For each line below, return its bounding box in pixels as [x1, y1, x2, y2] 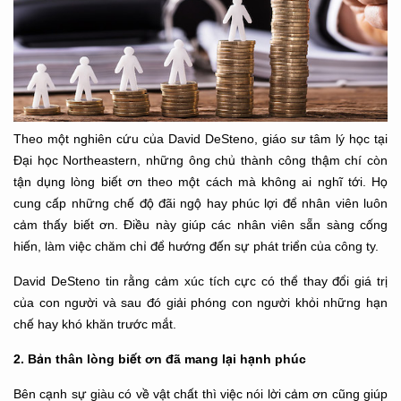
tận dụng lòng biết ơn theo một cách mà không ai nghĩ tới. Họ [13, 175, 388, 190]
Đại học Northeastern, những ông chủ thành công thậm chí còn [13, 153, 388, 168]
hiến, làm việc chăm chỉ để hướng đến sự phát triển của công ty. [13, 239, 379, 254]
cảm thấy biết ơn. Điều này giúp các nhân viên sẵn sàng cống [13, 218, 388, 233]
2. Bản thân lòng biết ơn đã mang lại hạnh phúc [13, 351, 306, 367]
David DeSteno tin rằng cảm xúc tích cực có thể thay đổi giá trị [13, 274, 388, 289]
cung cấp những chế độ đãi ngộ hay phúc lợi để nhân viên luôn [13, 196, 388, 211]
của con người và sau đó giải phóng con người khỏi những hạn [13, 295, 388, 311]
